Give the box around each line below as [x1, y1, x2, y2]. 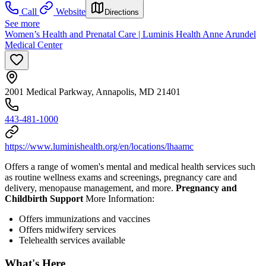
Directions [104, 7, 139, 17]
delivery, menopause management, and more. [5, 182, 176, 193]
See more [5, 18, 40, 28]
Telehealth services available [19, 235, 125, 245]
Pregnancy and [176, 182, 237, 193]
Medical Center [5, 39, 62, 50]
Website [56, 6, 85, 17]
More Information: [85, 193, 154, 204]
